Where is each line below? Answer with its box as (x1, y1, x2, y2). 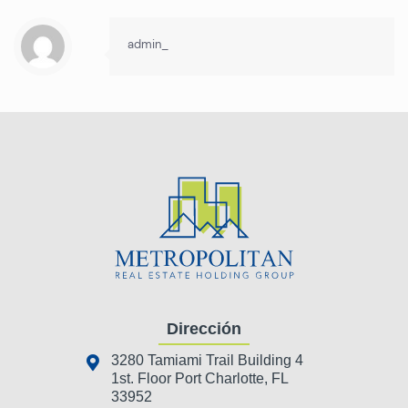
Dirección (167, 320, 241, 339)
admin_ (127, 36, 168, 53)
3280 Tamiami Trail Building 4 (111, 352, 303, 369)
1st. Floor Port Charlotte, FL (111, 371, 288, 387)
